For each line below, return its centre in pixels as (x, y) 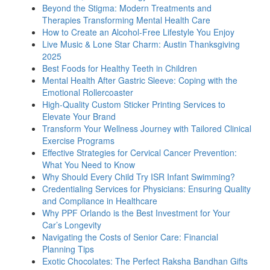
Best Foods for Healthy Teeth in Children (120, 68)
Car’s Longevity (72, 225)
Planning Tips (68, 249)
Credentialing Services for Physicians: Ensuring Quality (146, 189)
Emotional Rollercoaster (88, 93)
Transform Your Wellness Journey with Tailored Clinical (147, 129)
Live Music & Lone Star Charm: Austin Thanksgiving (141, 44)
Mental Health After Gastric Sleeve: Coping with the (140, 80)
